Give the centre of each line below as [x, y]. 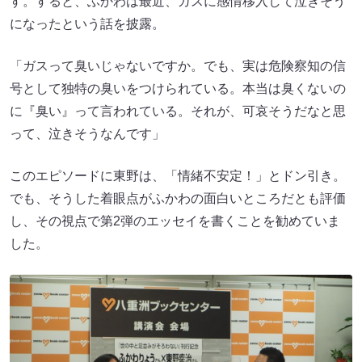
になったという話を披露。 [87, 23]
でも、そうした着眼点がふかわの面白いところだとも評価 [178, 198]
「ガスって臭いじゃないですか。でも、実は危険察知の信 [178, 65]
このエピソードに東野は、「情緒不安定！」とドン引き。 [178, 175]
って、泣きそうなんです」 [87, 133]
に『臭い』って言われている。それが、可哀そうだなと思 [178, 111]
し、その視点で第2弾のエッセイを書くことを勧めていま [175, 221]
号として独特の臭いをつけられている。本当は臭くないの [178, 88]
